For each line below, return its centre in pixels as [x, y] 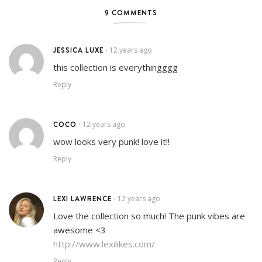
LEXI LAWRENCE [82, 199]
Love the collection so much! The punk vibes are [149, 216]
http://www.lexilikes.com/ [104, 244]
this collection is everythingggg [116, 67]
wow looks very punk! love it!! [111, 142]
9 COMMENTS [131, 13]
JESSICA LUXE [78, 50]
